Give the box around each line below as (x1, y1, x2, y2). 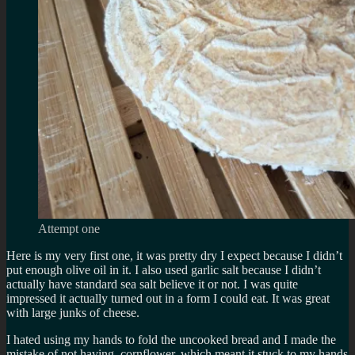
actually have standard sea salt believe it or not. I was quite (6, 277, 298, 291)
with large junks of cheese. (6, 305, 139, 319)
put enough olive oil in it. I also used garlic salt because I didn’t (6, 262, 321, 277)
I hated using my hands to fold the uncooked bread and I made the (6, 332, 336, 346)
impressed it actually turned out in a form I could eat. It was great (6, 291, 330, 305)
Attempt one (38, 221, 100, 235)
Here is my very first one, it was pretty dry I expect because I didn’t (6, 248, 342, 262)
